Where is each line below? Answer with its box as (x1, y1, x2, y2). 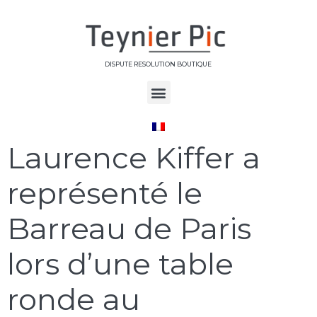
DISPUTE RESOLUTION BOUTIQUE (105, 60, 212, 69)
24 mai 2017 (108, 91, 292, 129)
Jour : (14, 91, 108, 129)
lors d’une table (7, 245, 234, 282)
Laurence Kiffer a (7, 139, 260, 176)
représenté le (7, 174, 202, 212)
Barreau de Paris (7, 209, 251, 247)
